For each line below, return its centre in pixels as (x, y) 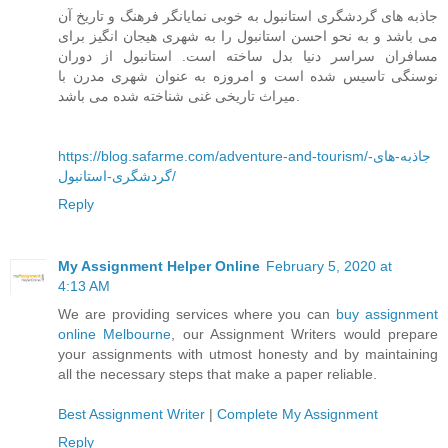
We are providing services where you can (197, 313)
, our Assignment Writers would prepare (305, 333)
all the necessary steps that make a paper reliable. (217, 373)
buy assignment (387, 313)
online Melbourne (115, 333)
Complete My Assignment (297, 413)
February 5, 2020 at (329, 265)
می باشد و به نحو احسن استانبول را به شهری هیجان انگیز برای (248, 35)
